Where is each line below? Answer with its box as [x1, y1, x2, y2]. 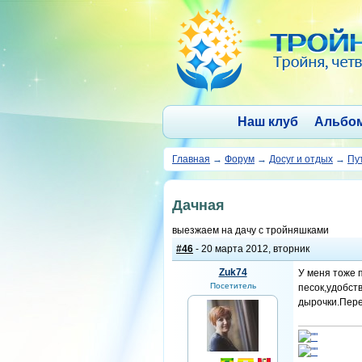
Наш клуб [237, 115, 298, 128]
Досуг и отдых [269, 154, 333, 165]
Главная [172, 154, 210, 165]
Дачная [172, 197, 225, 213]
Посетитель [209, 281, 256, 290]
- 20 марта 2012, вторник [193, 243, 309, 255]
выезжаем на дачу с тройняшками [172, 225, 329, 236]
